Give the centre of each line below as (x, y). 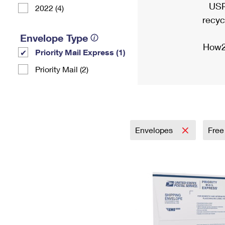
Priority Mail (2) (62, 69)
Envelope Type (54, 38)
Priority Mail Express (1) (80, 52)
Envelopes (155, 130)
